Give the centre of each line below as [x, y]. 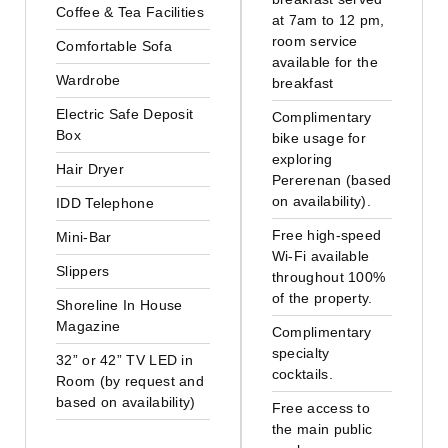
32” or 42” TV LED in [124, 359]
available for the [324, 61]
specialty [300, 352]
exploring [302, 158]
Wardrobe [88, 79]
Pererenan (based [331, 179]
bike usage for [318, 137]
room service [314, 40]
